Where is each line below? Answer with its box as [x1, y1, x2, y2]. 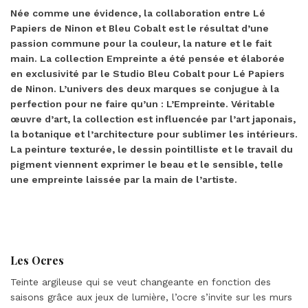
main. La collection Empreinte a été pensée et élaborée [10, 53, 285, 65]
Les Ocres [10, 253, 64, 268]
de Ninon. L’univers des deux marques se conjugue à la [10, 83, 279, 95]
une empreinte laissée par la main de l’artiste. [10, 174, 237, 186]
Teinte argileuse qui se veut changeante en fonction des [10, 276, 271, 288]
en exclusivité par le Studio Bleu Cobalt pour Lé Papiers [10, 68, 285, 80]
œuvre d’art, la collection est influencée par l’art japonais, [10, 113, 296, 125]
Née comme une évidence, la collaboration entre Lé [10, 8, 265, 19]
